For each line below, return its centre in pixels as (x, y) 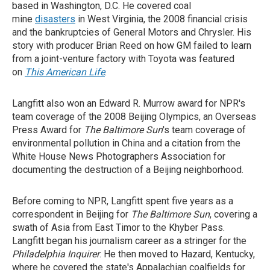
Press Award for (48, 130)
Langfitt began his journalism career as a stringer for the (129, 241)
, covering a (234, 214)
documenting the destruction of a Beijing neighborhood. (128, 170)
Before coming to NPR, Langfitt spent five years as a (123, 201)
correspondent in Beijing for (71, 214)
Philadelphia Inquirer (56, 254)
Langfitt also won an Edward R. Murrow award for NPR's (129, 103)
